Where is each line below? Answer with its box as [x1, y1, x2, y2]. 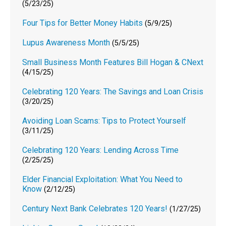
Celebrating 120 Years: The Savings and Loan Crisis [22, 86, 204, 96]
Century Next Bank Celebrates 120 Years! [22, 203, 168, 213]
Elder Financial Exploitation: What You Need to [22, 174, 183, 184]
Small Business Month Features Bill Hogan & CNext [22, 57, 204, 67]
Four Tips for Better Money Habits [22, 18, 143, 28]
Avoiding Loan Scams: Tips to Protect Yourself [22, 116, 187, 126]
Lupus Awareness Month [22, 37, 110, 47]
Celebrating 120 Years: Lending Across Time [22, 145, 179, 155]
